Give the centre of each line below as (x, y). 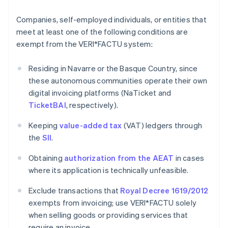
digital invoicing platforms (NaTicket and (100, 93)
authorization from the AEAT (119, 158)
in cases (189, 158)
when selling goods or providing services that (108, 215)
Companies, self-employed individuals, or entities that (111, 20)
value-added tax (91, 125)
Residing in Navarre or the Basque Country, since (113, 68)
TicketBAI (47, 105)
